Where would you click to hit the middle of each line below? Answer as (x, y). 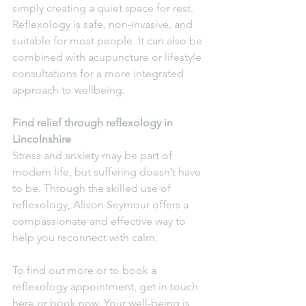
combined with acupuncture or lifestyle (108, 57)
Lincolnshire (42, 139)
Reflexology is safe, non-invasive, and (104, 24)
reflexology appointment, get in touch (107, 286)
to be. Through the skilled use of (93, 188)
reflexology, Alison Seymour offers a (102, 204)
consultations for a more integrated (99, 73)
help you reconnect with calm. (85, 237)
